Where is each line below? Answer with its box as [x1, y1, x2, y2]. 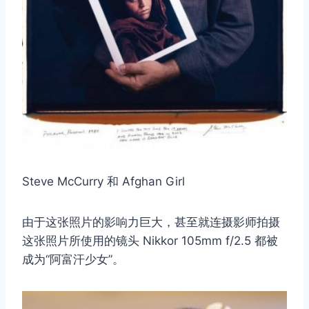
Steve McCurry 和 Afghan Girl [22, 174, 185, 188]
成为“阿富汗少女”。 [22, 252, 124, 266]
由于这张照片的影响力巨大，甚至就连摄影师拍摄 [22, 215, 280, 229]
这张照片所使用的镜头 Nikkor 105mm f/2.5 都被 [22, 233, 278, 248]
